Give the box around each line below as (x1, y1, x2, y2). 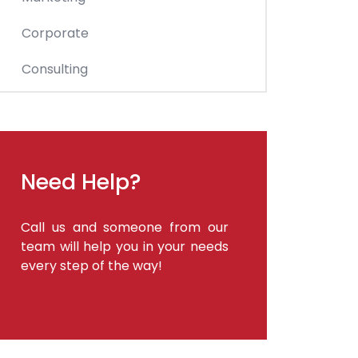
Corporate (22, 23, 89, 42)
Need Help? (21, 166, 141, 197)
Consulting (22, 59, 88, 78)
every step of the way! (21, 256, 162, 275)
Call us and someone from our (21, 217, 229, 237)
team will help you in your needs (21, 237, 229, 256)
